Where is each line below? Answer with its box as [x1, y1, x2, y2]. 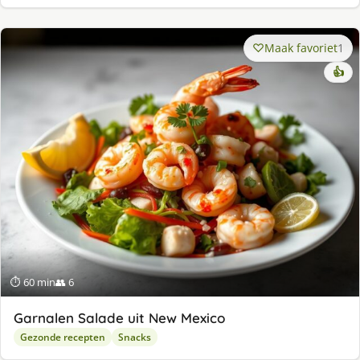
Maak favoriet [264, 39, 337, 55]
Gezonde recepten [20, 330, 105, 345]
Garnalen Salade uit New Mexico [14, 309, 225, 327]
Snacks [118, 330, 151, 345]
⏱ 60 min [10, 275, 55, 290]
